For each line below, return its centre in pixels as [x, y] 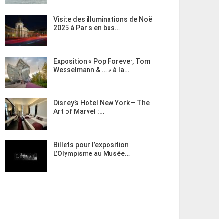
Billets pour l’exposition [91, 144]
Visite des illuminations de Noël [103, 19]
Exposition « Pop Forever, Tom [101, 61]
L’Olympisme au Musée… [91, 153]
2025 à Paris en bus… [86, 28]
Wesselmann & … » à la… [91, 70]
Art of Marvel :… [78, 112]
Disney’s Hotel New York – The [101, 103]
